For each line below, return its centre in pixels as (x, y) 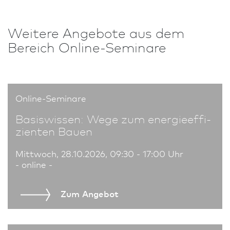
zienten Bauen (54, 130)
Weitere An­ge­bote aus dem (96, 32)
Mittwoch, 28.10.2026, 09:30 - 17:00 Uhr (99, 153)
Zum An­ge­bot (90, 193)
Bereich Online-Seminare (87, 46)
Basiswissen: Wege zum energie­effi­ (113, 118)
